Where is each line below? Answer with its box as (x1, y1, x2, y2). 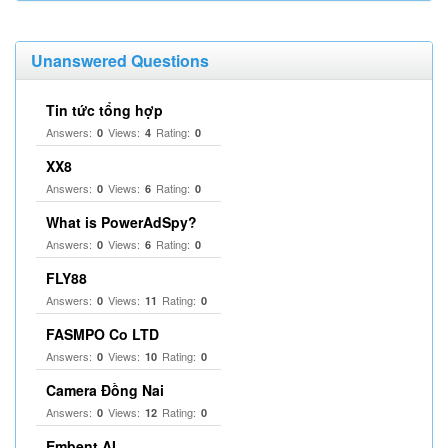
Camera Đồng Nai (46, 380, 164, 400)
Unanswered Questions (31, 49, 209, 72)
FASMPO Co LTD (46, 324, 159, 344)
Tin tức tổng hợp (46, 100, 163, 120)
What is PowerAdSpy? (46, 212, 197, 232)
